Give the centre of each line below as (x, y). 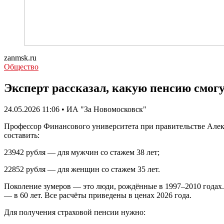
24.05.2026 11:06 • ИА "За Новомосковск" (75, 109)
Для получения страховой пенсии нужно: (75, 212)
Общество (21, 67)
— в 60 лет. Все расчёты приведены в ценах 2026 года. (98, 195)
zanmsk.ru (20, 58)
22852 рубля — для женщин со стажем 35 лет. (82, 169)
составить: (22, 135)
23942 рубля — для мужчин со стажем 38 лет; (82, 152)
